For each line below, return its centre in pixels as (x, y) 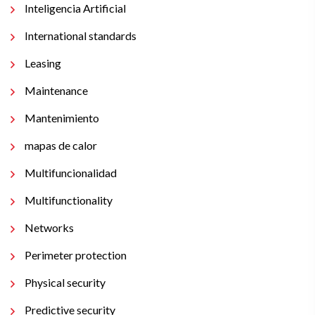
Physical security (65, 282)
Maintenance (56, 90)
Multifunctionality (69, 200)
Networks (49, 227)
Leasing (43, 63)
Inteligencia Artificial (75, 8)
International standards (81, 36)
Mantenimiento (62, 118)
